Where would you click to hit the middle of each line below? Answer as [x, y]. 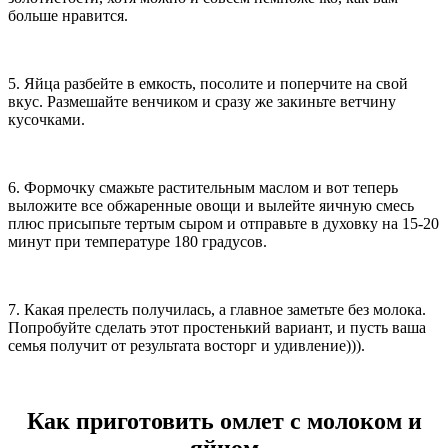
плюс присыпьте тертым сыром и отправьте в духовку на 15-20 [223, 223]
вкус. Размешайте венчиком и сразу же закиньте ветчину [202, 101]
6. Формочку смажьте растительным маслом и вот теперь [203, 187]
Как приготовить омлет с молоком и [224, 421]
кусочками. [46, 119]
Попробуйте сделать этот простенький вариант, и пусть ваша [217, 327]
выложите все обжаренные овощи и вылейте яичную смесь [211, 205]
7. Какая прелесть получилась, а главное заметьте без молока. [217, 309]
